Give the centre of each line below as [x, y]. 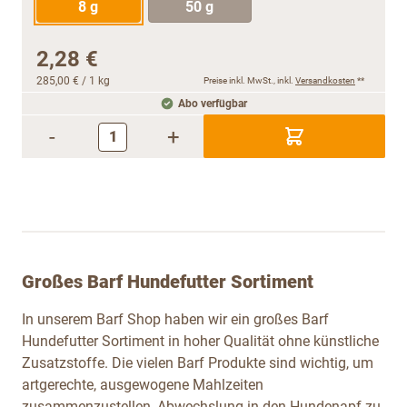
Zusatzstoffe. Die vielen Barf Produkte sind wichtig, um [198, 362]
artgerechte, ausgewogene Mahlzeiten [143, 384]
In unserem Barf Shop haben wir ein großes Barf [175, 319]
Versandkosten [325, 80]
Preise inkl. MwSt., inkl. [249, 80]
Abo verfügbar [213, 103]
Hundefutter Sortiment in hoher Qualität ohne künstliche [200, 341]
